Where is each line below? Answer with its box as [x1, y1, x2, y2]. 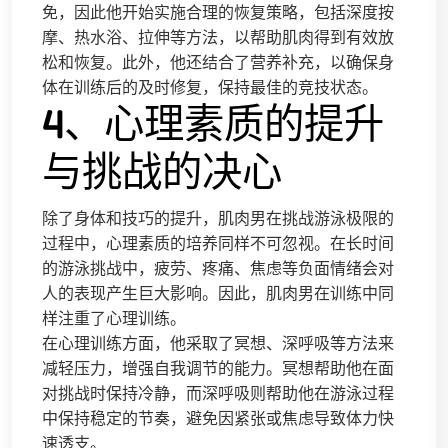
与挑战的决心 [42, 146, 282, 196]
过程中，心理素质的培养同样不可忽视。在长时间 [42, 232, 394, 254]
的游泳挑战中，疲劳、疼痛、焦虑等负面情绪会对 [42, 257, 394, 279]
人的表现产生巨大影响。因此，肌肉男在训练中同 [42, 282, 394, 304]
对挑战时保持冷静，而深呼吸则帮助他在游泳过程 [42, 382, 394, 404]
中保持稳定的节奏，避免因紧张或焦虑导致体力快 [42, 407, 394, 429]
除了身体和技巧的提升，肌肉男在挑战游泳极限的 [42, 207, 394, 229]
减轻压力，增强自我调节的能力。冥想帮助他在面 [42, 357, 394, 379]
